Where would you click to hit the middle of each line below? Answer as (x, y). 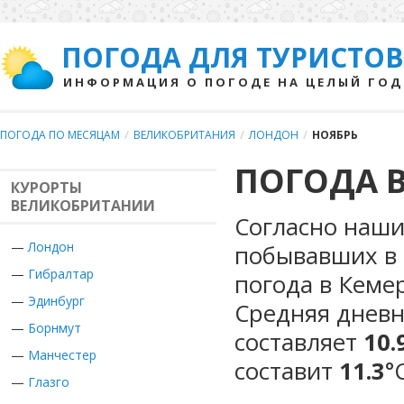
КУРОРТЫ (46, 188)
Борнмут (55, 328)
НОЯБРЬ (335, 135)
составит (287, 371)
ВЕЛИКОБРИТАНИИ (83, 206)
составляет (299, 342)
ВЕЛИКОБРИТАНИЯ (184, 135)
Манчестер (62, 355)
